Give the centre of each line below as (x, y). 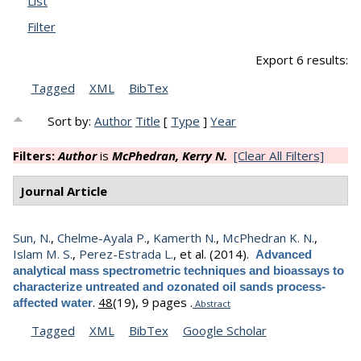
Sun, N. (32, 238)
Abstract (212, 304)
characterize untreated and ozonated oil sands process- (169, 287)
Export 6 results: (302, 60)
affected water (53, 303)
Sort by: (71, 121)
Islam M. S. (43, 254)
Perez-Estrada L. (126, 254)
